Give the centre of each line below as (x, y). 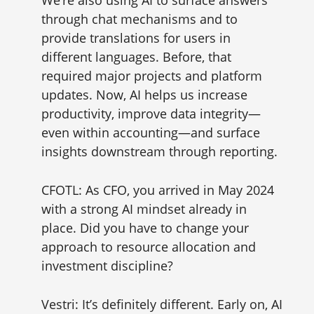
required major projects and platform (151, 76)
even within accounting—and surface (150, 132)
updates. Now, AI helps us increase (144, 95)
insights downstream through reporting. (159, 151)
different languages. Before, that (136, 57)
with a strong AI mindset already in (144, 209)
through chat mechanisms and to (139, 19)
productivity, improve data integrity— (151, 114)
